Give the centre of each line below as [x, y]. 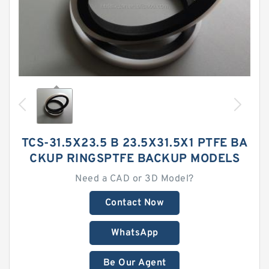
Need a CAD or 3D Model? [134, 179]
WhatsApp [134, 233]
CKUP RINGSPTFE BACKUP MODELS [134, 159]
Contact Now [134, 203]
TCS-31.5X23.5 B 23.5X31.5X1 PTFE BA [134, 144]
